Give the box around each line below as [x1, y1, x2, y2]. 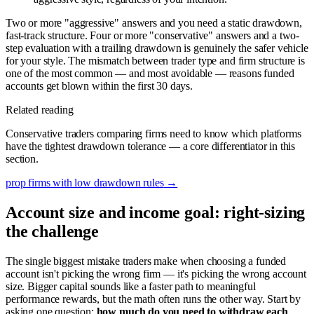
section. [6, 152, 39, 165]
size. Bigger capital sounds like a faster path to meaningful [6, 280, 256, 292]
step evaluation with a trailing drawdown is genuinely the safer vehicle [6, 41, 308, 54]
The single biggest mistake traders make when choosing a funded [6, 254, 287, 267]
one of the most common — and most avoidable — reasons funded [6, 67, 294, 79]
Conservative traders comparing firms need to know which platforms [6, 127, 301, 139]
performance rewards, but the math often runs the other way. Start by [6, 292, 301, 305]
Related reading [6, 103, 74, 116]
